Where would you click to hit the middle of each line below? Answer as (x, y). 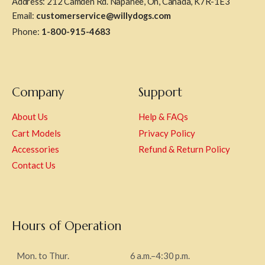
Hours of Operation (67, 226)
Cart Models (36, 133)
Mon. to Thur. (43, 256)
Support (160, 93)
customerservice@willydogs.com (104, 15)
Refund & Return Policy (184, 149)
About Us (30, 117)
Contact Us (34, 165)
